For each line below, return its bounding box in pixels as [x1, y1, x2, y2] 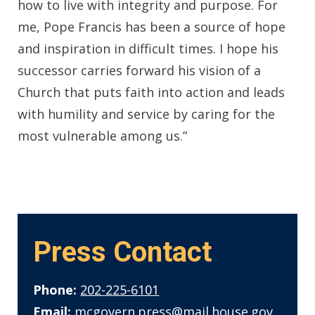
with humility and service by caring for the [18, 105, 275, 122]
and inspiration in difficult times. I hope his [18, 39, 278, 57]
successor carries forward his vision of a [18, 61, 261, 79]
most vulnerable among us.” [18, 127, 191, 144]
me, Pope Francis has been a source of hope [18, 18, 285, 35]
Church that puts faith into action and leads [18, 83, 285, 101]
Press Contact [33, 236, 212, 269]
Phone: [33, 281, 77, 298]
